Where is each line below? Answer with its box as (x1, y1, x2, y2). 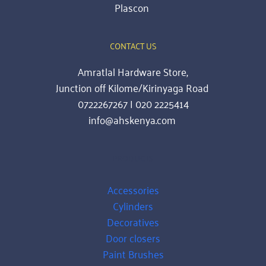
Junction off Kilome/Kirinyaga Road (55, 78, 211, 97)
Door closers (106, 228, 160, 248)
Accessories (107, 180, 159, 199)
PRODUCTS (112, 150, 154, 166)
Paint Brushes (102, 244, 164, 264)
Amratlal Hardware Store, (78, 62, 188, 81)
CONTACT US (109, 38, 157, 53)
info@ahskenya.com (88, 110, 178, 129)
